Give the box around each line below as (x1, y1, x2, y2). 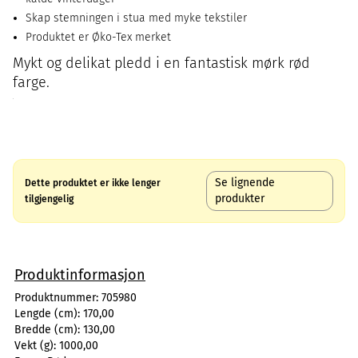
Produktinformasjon (14, 266, 145, 284)
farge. (13, 74, 50, 91)
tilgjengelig (25, 193, 74, 205)
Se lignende (215, 176, 276, 189)
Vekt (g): (14, 339, 59, 352)
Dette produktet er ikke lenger (25, 177, 161, 189)
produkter (215, 192, 265, 205)
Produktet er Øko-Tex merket (26, 30, 171, 44)
